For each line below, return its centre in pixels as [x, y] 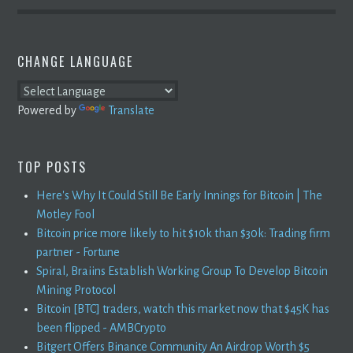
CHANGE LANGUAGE [76, 61]
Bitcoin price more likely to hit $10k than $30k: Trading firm [184, 233]
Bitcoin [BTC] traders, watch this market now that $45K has [183, 308]
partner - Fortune [78, 252]
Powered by [48, 110]
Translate [132, 110]
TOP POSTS [52, 167]
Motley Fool [66, 214]
